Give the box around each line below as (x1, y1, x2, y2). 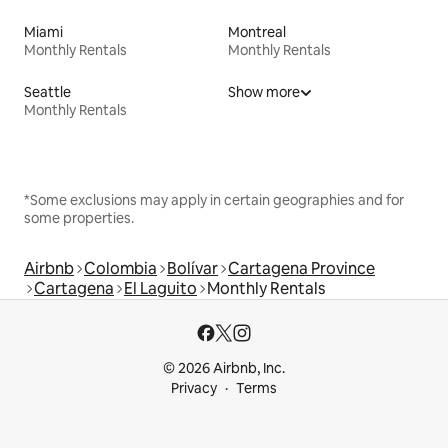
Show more (228, 83, 300, 102)
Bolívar (167, 258, 218, 280)
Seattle (24, 83, 71, 102)
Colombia (84, 258, 157, 280)
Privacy (171, 379, 217, 398)
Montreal (228, 23, 286, 42)
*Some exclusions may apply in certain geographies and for (24, 191, 404, 210)
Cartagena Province (228, 258, 375, 280)
